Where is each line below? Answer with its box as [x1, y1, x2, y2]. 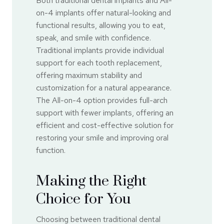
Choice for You [36, 189, 131, 208]
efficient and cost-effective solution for [36, 119, 173, 130]
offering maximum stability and [36, 69, 142, 80]
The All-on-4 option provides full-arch [36, 94, 167, 105]
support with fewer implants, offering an [36, 107, 173, 118]
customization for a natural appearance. [36, 82, 171, 93]
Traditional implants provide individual [36, 44, 164, 55]
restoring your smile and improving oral [36, 132, 168, 143]
